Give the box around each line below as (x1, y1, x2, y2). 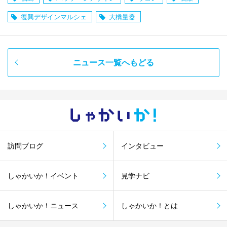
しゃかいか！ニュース (8, 201, 79, 210)
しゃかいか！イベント (8, 171, 79, 180)
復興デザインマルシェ (21, 13, 87, 21)
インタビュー (121, 141, 164, 150)
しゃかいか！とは (121, 201, 178, 210)
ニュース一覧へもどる (73, 58, 154, 67)
